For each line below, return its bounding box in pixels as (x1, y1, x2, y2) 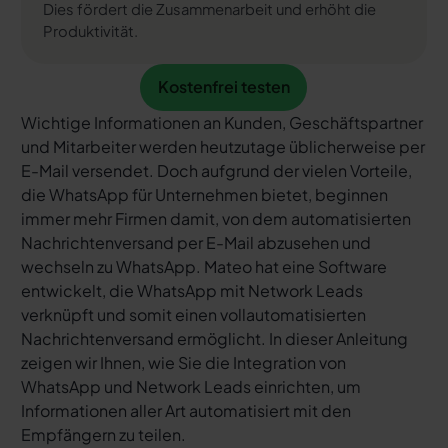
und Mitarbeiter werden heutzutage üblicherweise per (20, 135, 425, 157)
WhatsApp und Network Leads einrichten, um (20, 375, 361, 397)
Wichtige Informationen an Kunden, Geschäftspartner (20, 111, 423, 133)
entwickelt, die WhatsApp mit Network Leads (20, 279, 363, 301)
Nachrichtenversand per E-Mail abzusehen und (20, 231, 371, 253)
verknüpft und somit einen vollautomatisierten (20, 303, 366, 325)
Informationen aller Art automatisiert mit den (20, 399, 351, 421)
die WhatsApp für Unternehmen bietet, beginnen (20, 183, 388, 205)
